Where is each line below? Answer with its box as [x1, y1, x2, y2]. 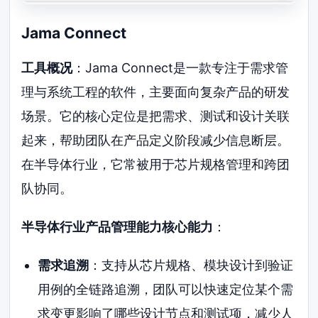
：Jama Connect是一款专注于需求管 [72, 60, 289, 75]
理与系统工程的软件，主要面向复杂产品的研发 [21, 84, 290, 99]
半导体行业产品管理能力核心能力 [21, 219, 214, 234]
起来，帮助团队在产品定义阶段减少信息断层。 [21, 132, 290, 148]
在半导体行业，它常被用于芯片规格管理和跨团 [21, 156, 290, 172]
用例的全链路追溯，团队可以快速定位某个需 [37, 281, 293, 297]
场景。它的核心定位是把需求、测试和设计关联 [21, 108, 290, 124]
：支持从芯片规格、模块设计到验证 [88, 257, 293, 273]
